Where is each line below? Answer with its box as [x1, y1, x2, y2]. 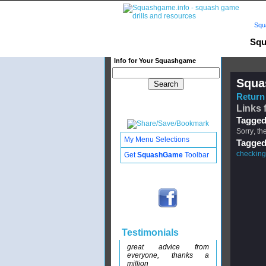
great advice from [127, 243, 209, 251]
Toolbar [183, 151, 209, 159]
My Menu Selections [124, 135, 189, 144]
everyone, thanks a [127, 251, 209, 259]
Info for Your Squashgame [114, 57, 196, 64]
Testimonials [119, 227, 179, 237]
